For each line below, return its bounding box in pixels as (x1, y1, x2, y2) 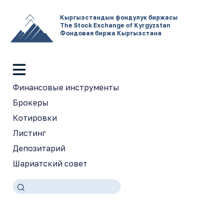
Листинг (13, 128, 46, 138)
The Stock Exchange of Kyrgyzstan (60, 22, 170, 29)
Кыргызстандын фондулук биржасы (60, 14, 178, 21)
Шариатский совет (13, 158, 87, 168)
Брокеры (13, 97, 49, 108)
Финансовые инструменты (13, 82, 119, 92)
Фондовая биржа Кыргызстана (60, 29, 162, 37)
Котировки (13, 112, 57, 123)
